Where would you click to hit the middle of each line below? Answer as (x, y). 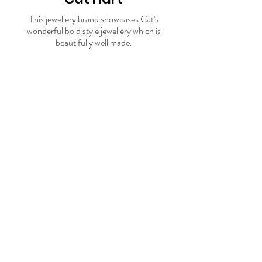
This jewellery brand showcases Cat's (94, 19)
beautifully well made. (94, 43)
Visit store (92, 73)
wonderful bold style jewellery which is (94, 31)
